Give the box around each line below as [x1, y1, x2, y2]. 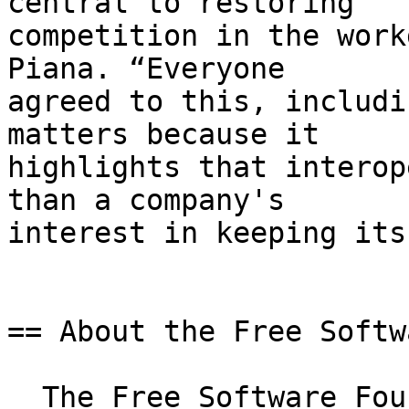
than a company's [7, 184, 285, 217]
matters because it [7, 118, 320, 152]
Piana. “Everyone [7, 52, 285, 86]
